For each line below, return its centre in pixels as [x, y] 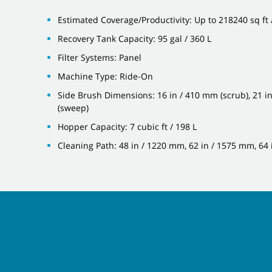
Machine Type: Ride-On [105, 76]
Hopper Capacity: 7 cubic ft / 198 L [127, 126]
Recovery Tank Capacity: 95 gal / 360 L [134, 38]
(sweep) [73, 107]
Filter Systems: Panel [100, 57]
